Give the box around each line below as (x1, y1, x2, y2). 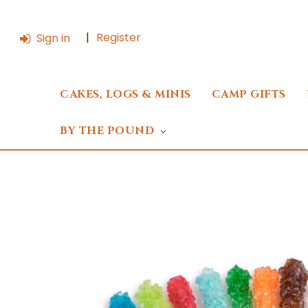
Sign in (36, 30, 71, 46)
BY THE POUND (60, 124, 157, 139)
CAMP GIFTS (211, 87, 286, 102)
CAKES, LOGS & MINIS (60, 87, 191, 102)
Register (96, 30, 142, 46)
